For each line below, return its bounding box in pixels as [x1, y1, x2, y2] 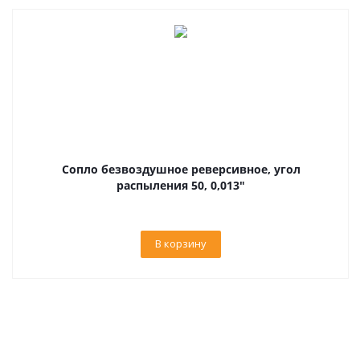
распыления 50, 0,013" [117, 178, 245, 193]
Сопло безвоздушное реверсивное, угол [61, 162, 301, 177]
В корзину [155, 236, 207, 251]
